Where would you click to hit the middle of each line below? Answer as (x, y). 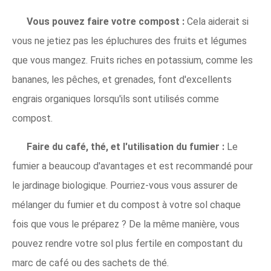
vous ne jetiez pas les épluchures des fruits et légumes (129, 41)
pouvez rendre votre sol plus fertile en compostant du (127, 243)
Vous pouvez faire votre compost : (106, 21)
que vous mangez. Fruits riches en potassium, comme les (132, 60)
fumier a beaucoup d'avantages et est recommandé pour (132, 166)
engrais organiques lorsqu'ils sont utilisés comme (116, 99)
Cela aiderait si (217, 21)
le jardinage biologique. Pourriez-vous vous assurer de (125, 185)
